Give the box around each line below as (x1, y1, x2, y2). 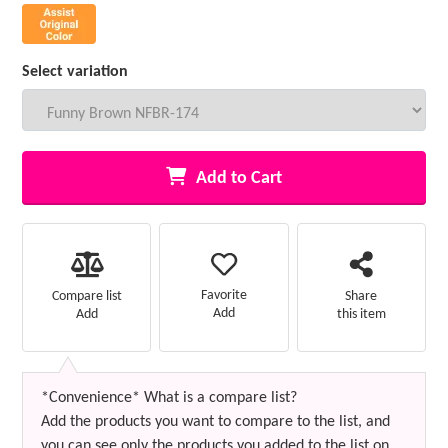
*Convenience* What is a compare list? (41, 389, 298, 406)
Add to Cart (196, 168, 282, 188)
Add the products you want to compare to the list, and (41, 413, 391, 430)
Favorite (200, 288, 247, 304)
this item (336, 306, 386, 322)
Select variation (22, 63, 129, 80)
